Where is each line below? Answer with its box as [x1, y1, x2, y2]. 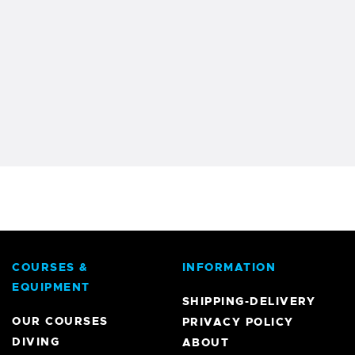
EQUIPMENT [12, 280, 90, 295]
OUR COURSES [12, 314, 109, 329]
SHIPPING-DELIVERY [181, 294, 316, 309]
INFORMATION [181, 260, 277, 275]
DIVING [12, 334, 59, 349]
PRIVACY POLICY [181, 315, 294, 330]
